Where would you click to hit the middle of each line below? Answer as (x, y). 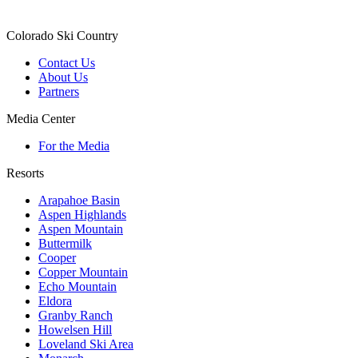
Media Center (41, 119)
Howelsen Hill (75, 330)
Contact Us (67, 63)
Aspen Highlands (82, 215)
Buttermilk (65, 244)
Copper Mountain (83, 272)
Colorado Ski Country (62, 36)
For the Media (74, 146)
